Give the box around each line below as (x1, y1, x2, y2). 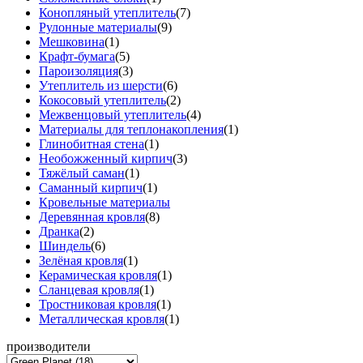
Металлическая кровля (39, 312, 164, 327)
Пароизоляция (39, 64, 118, 79)
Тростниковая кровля (39, 297, 156, 312)
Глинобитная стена (39, 137, 144, 152)
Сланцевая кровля (39, 283, 139, 297)
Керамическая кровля (39, 268, 157, 283)
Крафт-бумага (39, 49, 115, 64)
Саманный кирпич (39, 181, 143, 195)
